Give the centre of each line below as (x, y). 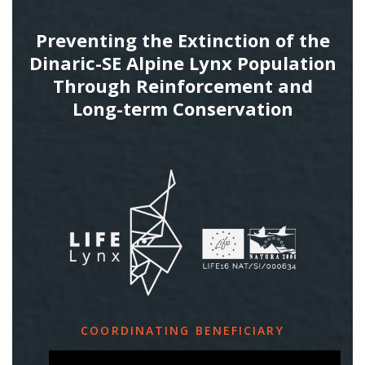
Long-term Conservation (182, 109)
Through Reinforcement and (182, 86)
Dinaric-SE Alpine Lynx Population (182, 63)
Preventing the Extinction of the (182, 40)
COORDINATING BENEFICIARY (182, 331)
